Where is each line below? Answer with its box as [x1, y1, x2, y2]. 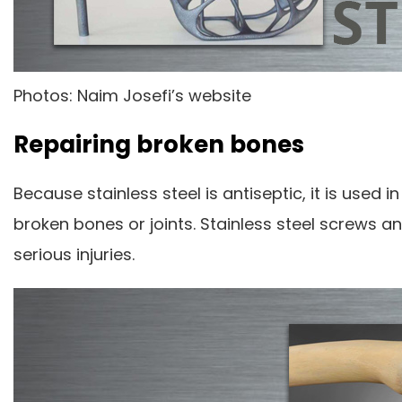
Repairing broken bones [13, 127, 304, 161]
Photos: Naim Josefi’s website [13, 83, 251, 107]
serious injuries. [13, 242, 135, 266]
